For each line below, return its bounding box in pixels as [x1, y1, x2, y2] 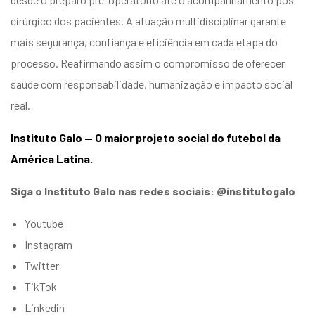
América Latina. [11, 151, 93, 165]
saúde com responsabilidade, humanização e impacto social [11, 77, 292, 91]
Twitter [25, 258, 59, 272]
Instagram [25, 237, 72, 251]
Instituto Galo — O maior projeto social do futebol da [11, 130, 281, 144]
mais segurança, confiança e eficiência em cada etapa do [11, 34, 278, 49]
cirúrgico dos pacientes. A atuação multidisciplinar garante [11, 13, 286, 27]
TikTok [25, 279, 57, 293]
